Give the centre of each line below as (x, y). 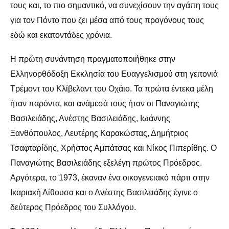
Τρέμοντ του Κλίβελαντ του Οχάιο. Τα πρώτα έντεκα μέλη (112, 88)
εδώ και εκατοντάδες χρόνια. (61, 35)
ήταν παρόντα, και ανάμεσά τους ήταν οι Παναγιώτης (105, 103)
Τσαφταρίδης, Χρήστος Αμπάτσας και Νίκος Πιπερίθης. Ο (113, 148)
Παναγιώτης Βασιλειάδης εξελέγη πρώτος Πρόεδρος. (106, 163)
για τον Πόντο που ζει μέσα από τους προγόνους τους (107, 20)
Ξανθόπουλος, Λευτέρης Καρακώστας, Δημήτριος (99, 133)
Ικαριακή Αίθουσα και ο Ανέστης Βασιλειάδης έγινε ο (104, 192)
